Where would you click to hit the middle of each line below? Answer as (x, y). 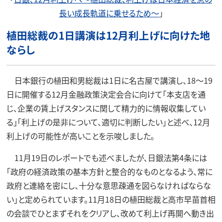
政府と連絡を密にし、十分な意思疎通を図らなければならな (109, 186)
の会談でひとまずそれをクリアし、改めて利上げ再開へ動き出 (110, 213)
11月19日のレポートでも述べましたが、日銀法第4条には (107, 158)
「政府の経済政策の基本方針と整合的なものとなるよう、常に (109, 172)
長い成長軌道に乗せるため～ (109, 13)
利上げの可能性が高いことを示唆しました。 (80, 136)
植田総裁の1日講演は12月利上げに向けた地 (108, 35)
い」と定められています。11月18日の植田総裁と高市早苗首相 (111, 199)
